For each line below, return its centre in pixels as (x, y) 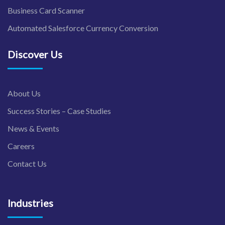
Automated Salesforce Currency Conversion (83, 28)
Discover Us (35, 54)
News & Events (33, 128)
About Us (24, 93)
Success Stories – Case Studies (59, 110)
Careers (21, 146)
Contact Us (27, 163)
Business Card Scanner (46, 10)
